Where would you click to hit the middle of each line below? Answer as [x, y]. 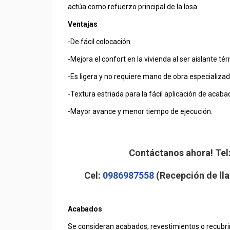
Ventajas [83, 24]
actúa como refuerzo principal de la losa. [133, 7]
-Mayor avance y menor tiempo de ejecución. [140, 111]
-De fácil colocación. [100, 42]
